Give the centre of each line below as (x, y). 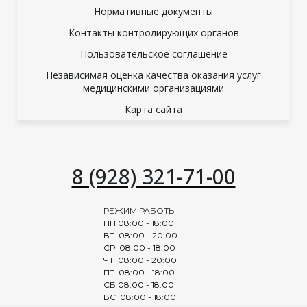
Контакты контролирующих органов (153, 32)
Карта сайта (153, 110)
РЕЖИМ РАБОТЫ (140, 211)
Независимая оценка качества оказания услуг (153, 75)
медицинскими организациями (153, 88)
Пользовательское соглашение (153, 53)
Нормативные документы (153, 11)
